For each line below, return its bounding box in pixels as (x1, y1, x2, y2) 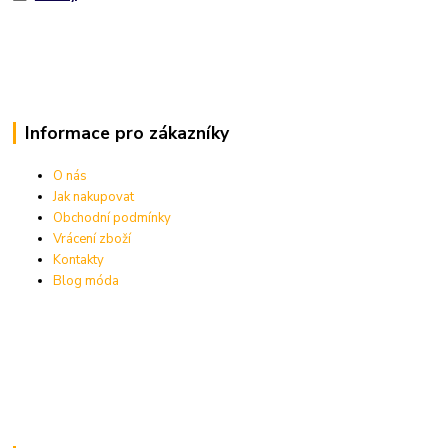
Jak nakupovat (53, 187, 135, 206)
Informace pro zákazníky (24, 120, 229, 145)
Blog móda (53, 271, 120, 290)
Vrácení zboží (53, 229, 132, 248)
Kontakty (53, 250, 105, 269)
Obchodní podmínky (53, 208, 172, 227)
